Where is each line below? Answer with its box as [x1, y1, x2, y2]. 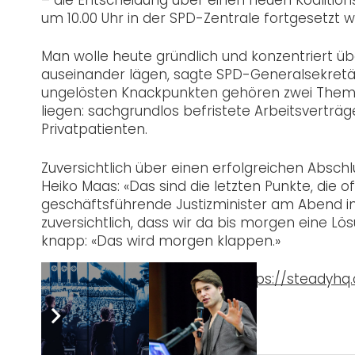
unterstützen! [137, 269, 235, 289]
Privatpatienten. [41, 120, 147, 139]
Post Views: [61, 307, 135, 327]
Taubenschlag [41, 269, 137, 289]
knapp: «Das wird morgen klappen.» [41, 231, 281, 250]
